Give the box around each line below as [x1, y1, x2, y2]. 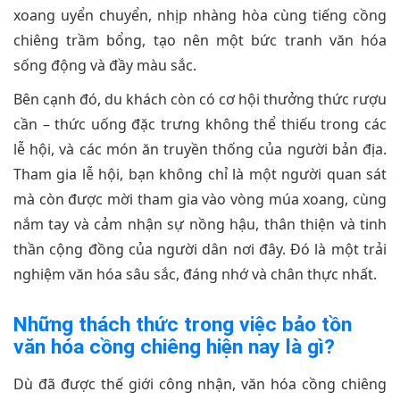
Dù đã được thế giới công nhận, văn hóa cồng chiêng [13, 374, 387, 395]
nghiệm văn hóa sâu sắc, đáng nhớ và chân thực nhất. [13, 264, 377, 285]
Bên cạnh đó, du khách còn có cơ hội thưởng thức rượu [13, 89, 387, 110]
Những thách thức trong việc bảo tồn [13, 312, 352, 337]
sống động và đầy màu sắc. [13, 55, 196, 76]
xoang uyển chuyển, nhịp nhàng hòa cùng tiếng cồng [13, 5, 387, 26]
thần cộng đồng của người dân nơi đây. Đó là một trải [13, 239, 387, 260]
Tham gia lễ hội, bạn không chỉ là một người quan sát [13, 164, 387, 185]
